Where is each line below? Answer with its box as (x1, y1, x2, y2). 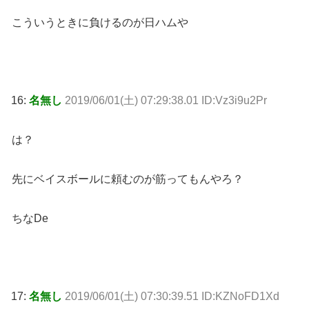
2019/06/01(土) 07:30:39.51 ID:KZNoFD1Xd (65, 290, 279, 303)
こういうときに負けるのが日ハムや (12, 16, 188, 28)
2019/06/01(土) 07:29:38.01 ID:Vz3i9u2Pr (65, 94, 267, 107)
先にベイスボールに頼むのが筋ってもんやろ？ (12, 172, 243, 185)
